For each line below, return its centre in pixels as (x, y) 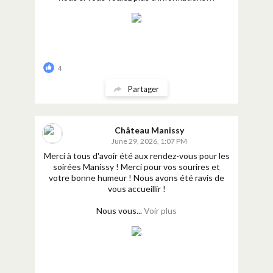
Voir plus (160, 211)
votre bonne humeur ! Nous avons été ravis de (136, 178)
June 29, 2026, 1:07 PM (149, 141)
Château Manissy (149, 130)
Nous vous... (119, 211)
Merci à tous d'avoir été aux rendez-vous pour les (136, 156)
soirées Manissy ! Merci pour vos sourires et (136, 167)
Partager (144, 89)
